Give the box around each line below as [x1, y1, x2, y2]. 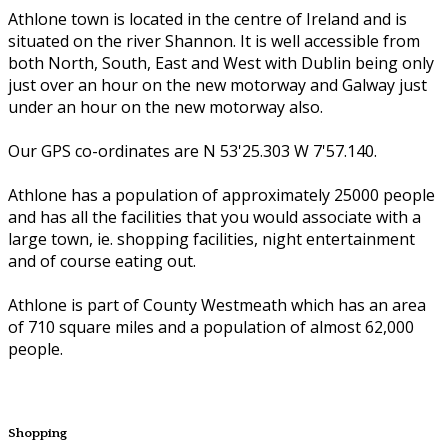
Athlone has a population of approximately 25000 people [8, 183, 435, 206]
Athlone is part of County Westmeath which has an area [8, 293, 426, 316]
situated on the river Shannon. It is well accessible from [8, 29, 420, 52]
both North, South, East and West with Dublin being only [8, 51, 434, 74]
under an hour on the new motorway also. [8, 95, 323, 118]
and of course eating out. [8, 249, 196, 272]
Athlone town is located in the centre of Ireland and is [8, 7, 407, 30]
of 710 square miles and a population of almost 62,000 [8, 315, 414, 338]
